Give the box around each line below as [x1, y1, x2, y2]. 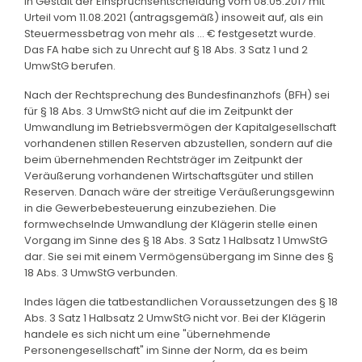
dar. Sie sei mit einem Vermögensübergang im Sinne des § [24, 248, 334, 264]
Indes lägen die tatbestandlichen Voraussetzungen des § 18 [24, 293, 338, 309]
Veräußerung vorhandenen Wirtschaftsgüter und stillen [24, 167, 314, 183]
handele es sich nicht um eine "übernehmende [24, 326, 271, 342]
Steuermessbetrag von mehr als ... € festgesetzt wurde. [24, 25, 316, 41]
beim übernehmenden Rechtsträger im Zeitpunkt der [24, 151, 303, 167]
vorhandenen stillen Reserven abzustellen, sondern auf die [24, 135, 333, 151]
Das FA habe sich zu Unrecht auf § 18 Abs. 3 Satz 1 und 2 [24, 41, 308, 57]
